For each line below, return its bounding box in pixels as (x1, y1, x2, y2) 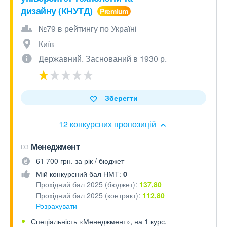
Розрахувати (36, 201, 77, 211)
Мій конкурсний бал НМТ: (36, 169, 123, 179)
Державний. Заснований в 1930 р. (39, 53, 167, 64)
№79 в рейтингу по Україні (39, 23, 137, 34)
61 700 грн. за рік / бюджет (36, 156, 124, 166)
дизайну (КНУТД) (21, 4, 95, 17)
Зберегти (104, 93, 138, 103)
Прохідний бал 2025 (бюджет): (36, 179, 139, 190)
